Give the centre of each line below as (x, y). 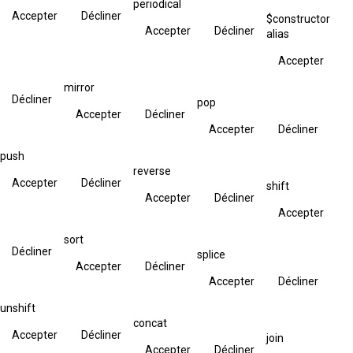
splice (211, 254)
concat (150, 323)
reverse (152, 171)
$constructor (298, 19)
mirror (79, 87)
